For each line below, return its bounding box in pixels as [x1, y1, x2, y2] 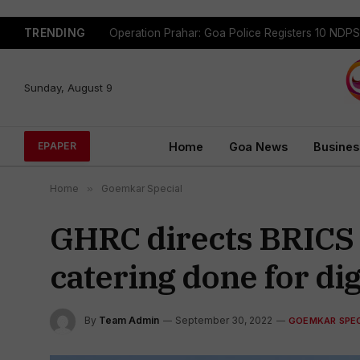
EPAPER [38, 140, 77, 152]
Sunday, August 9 [24, 80, 112, 94]
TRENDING [24, 26, 86, 39]
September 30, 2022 [175, 314, 272, 327]
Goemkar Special [101, 182, 182, 194]
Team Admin [99, 314, 159, 327]
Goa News [229, 139, 288, 153]
